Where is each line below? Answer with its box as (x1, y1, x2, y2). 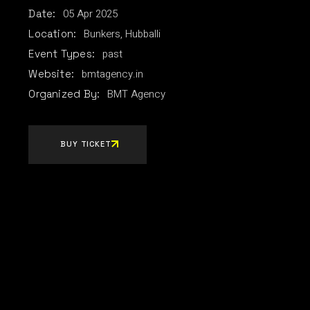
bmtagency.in (82, 66, 144, 82)
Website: (28, 66, 75, 80)
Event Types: (28, 46, 95, 60)
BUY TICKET (60, 138, 111, 149)
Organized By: (28, 86, 100, 100)
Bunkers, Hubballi (84, 26, 161, 42)
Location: (28, 26, 77, 40)
